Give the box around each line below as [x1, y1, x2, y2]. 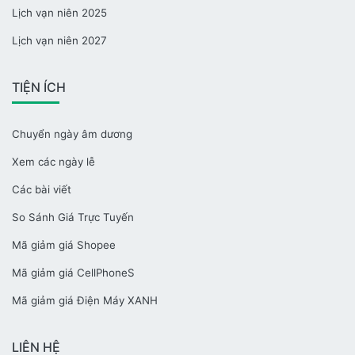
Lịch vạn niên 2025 [12, 6, 107, 19]
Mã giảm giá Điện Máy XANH [12, 294, 158, 307]
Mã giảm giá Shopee [12, 239, 116, 251]
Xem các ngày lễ [12, 155, 95, 168]
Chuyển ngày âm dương [12, 128, 132, 140]
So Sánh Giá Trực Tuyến [12, 211, 134, 223]
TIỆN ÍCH [12, 79, 66, 95]
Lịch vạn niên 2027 [12, 34, 107, 47]
